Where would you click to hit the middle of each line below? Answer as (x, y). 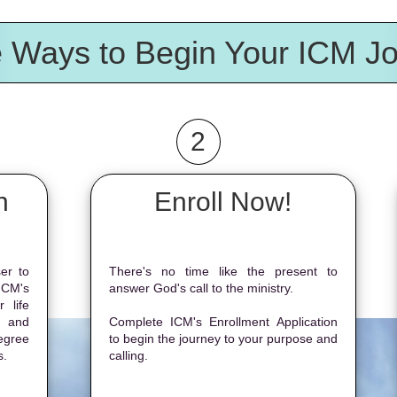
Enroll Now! (223, 202)
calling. (128, 355)
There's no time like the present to (223, 271)
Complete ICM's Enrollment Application (223, 322)
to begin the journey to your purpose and (223, 339)
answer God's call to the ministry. (201, 288)
